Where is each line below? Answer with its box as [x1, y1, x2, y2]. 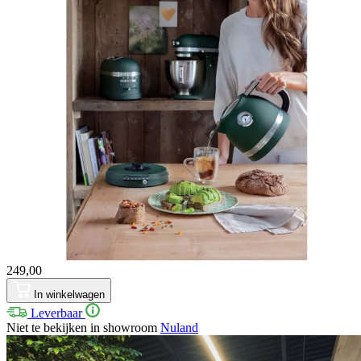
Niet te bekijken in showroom [6, 320, 160, 334]
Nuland [160, 320, 198, 334]
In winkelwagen [34, 288, 105, 301]
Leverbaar [27, 305, 85, 320]
